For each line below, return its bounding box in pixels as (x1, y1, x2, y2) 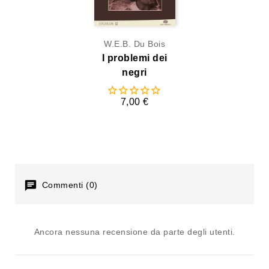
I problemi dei (101, 52, 168, 63)
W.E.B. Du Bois (104, 38, 165, 49)
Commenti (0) (39, 180, 98, 190)
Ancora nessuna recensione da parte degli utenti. (34, 227, 235, 237)
